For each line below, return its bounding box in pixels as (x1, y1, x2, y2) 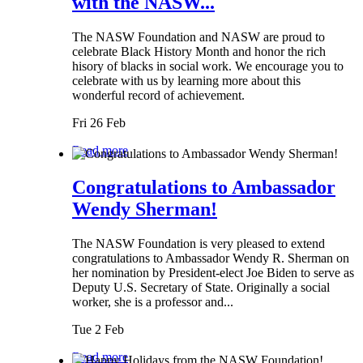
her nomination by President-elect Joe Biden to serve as (72, 266, 354, 280)
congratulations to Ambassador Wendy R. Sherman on (72, 251, 349, 266)
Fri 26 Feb (72, 116, 126, 130)
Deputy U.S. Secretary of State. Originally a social (72, 280, 330, 295)
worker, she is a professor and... (72, 295, 233, 310)
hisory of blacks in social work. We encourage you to (72, 59, 344, 74)
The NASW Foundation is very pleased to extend (72, 237, 325, 251)
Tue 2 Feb (72, 322, 124, 337)
